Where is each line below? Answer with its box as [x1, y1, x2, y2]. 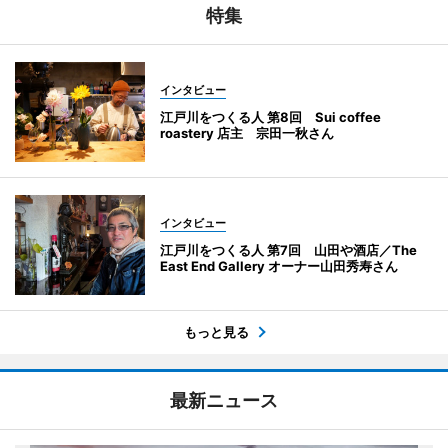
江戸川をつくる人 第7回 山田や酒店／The [160, 241, 417, 258]
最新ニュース [170, 389, 278, 411]
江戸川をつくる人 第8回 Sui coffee [160, 108, 381, 125]
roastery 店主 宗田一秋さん [160, 124, 334, 141]
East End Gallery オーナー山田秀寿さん [160, 257, 398, 274]
